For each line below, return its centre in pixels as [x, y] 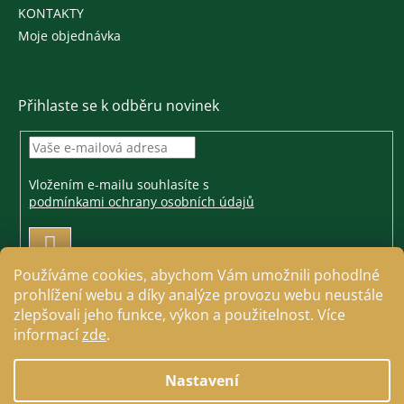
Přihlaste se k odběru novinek [119, 106]
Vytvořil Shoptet [219, 367]
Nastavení [202, 381]
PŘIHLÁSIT [86, 242]
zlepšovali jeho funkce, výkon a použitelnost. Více [179, 315]
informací [48, 335]
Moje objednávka [69, 36]
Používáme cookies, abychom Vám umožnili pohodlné [197, 275]
